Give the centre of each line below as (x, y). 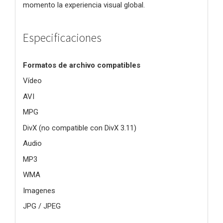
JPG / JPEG (42, 206)
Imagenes (39, 190)
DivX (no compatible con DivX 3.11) (80, 128)
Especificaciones (62, 38)
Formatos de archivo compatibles (82, 65)
